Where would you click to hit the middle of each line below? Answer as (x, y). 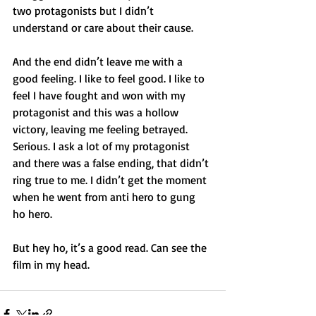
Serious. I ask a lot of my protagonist (103, 146)
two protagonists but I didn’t (85, 11)
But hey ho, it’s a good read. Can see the (111, 248)
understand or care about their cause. (103, 28)
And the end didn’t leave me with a (99, 61)
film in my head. (51, 265)
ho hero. (32, 214)
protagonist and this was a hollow (97, 112)
